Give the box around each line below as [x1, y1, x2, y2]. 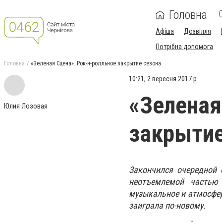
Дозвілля [184, 27, 211, 35]
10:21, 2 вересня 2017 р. [129, 74, 198, 83]
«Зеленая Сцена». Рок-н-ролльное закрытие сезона [31, 60, 161, 67]
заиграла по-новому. [129, 200, 206, 211]
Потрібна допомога [156, 43, 213, 51]
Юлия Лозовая [4, 102, 48, 111]
